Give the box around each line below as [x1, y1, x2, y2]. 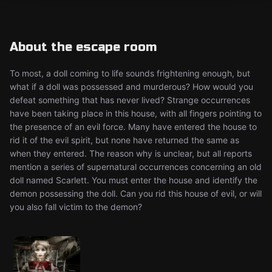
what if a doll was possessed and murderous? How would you [10, 81, 253, 92]
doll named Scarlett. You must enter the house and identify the [10, 175, 257, 185]
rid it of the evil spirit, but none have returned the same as [10, 135, 239, 145]
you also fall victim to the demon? [10, 202, 142, 212]
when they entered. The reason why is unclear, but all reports [10, 148, 252, 158]
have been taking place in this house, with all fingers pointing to [10, 108, 262, 118]
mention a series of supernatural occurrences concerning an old [10, 161, 262, 172]
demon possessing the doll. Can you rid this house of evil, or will [10, 188, 262, 199]
